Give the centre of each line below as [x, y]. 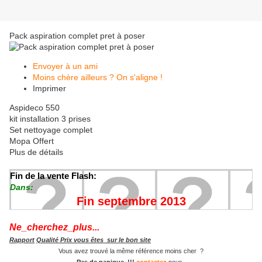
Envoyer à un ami [65, 66]
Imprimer [49, 89]
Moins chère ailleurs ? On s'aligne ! [98, 77]
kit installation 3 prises [50, 119]
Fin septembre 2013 [131, 201]
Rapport [22, 240]
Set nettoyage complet [51, 130]
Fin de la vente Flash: [53, 176]
